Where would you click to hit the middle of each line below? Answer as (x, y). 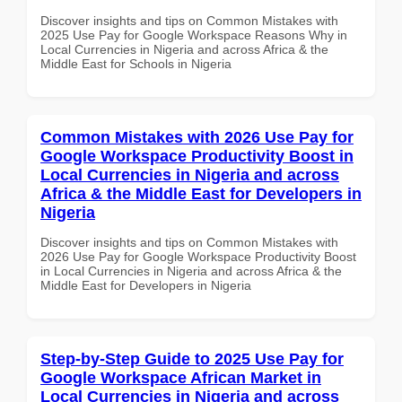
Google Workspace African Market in (181, 377)
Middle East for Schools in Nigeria (136, 63)
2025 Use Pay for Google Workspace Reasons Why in (194, 35)
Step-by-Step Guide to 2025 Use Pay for (192, 358)
